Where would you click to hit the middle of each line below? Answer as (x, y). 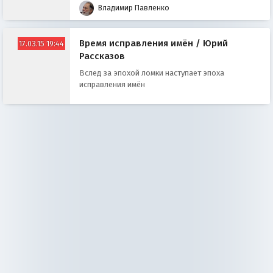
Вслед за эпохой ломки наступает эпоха (151, 73)
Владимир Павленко (133, 8)
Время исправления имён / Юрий (153, 43)
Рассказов (102, 56)
